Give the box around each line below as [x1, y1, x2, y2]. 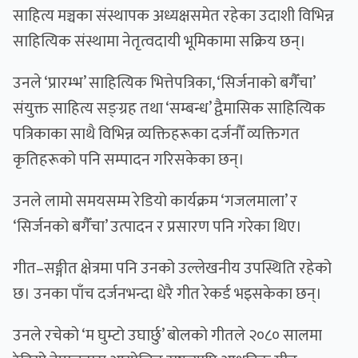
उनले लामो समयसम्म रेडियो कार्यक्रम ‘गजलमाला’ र [13, 188, 297, 216]
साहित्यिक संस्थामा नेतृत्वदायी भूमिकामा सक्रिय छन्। [13, 28, 309, 56]
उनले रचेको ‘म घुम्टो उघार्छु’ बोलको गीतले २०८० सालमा [13, 322, 322, 350]
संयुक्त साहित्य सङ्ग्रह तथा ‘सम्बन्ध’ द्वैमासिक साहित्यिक [13, 95, 325, 123]
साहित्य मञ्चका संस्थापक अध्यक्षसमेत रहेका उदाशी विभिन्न [13, 2, 334, 30]
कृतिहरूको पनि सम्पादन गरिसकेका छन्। [13, 146, 248, 174]
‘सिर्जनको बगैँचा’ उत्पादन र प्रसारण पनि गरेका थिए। [13, 213, 302, 241]
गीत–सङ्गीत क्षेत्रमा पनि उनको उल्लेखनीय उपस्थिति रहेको [13, 255, 332, 283]
